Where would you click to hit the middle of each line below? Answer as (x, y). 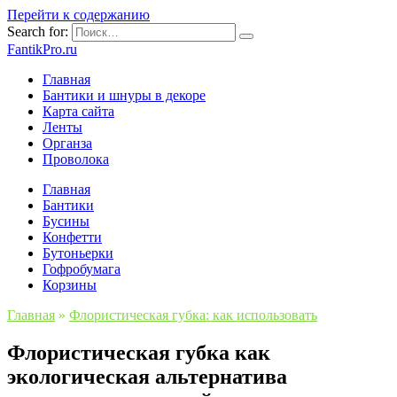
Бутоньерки (78, 253)
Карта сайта (78, 111)
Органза (67, 143)
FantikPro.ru (42, 49)
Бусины (66, 221)
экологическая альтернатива (147, 376)
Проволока (76, 159)
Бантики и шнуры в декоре (124, 95)
